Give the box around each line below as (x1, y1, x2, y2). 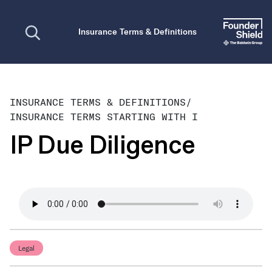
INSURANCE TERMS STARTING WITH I (10, 110, 198, 123)
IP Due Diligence (10, 130, 195, 161)
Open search (15, 13, 66, 24)
